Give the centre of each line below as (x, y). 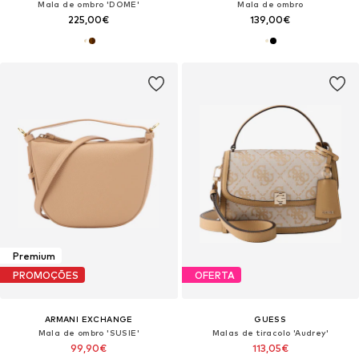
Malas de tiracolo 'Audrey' (270, 333)
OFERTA (214, 275)
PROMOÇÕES (46, 275)
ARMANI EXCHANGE (89, 319)
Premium (34, 256)
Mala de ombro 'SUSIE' (89, 333)
